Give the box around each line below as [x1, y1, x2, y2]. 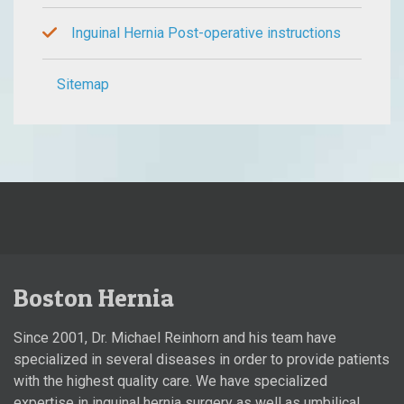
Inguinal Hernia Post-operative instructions [71, 24, 341, 42]
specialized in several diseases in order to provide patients [14, 351, 390, 369]
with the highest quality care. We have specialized [14, 372, 327, 390]
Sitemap [57, 76, 109, 94]
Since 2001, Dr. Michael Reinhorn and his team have [14, 329, 336, 347]
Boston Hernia [14, 282, 174, 314]
